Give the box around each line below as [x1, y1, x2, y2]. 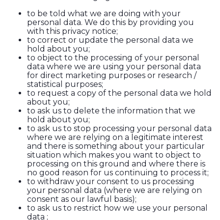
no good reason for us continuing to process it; [27, 168, 209, 178]
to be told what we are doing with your [27, 9, 181, 19]
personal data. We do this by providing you [27, 18, 194, 27]
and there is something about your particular [27, 141, 205, 151]
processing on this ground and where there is [27, 159, 205, 169]
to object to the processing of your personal [27, 53, 199, 63]
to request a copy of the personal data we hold [27, 88, 212, 98]
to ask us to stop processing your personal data [27, 124, 212, 134]
